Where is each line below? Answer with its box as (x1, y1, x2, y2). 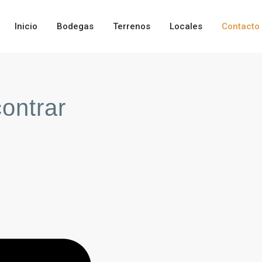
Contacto (221, 21, 260, 32)
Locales (169, 21, 202, 32)
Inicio (14, 21, 37, 32)
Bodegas (56, 21, 94, 32)
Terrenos (112, 21, 150, 32)
